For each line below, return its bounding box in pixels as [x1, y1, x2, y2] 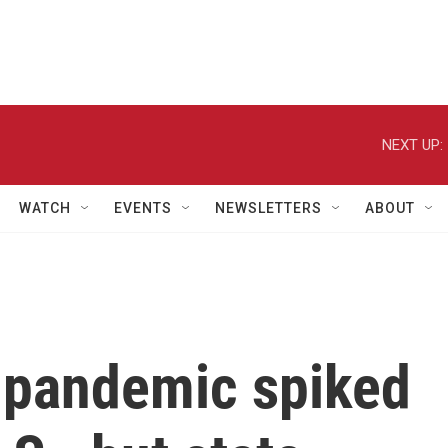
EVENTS [114, 200, 172, 216]
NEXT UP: [382, 135, 443, 154]
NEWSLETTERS [215, 200, 322, 216]
